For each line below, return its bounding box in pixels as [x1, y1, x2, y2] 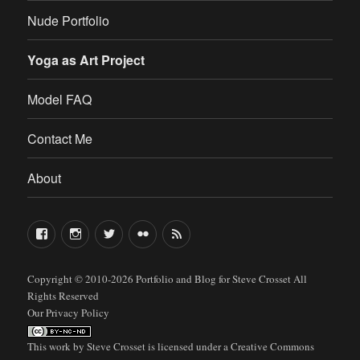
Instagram [88, 223, 138, 239]
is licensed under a [145, 339, 231, 354]
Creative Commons [231, 339, 315, 354]
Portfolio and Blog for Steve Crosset [136, 272, 292, 286]
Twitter [121, 223, 157, 239]
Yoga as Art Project [27, 50, 145, 69]
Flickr [155, 223, 186, 239]
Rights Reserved [27, 288, 100, 303]
